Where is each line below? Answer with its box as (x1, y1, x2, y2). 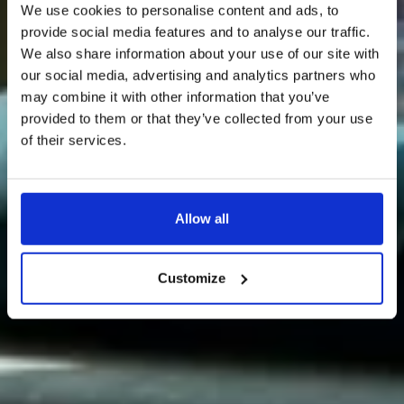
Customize (158, 270, 226, 286)
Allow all (175, 210, 229, 226)
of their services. (21, 132, 126, 148)
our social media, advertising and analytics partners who (21, 67, 375, 83)
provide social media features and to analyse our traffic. (21, 23, 371, 40)
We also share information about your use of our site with (21, 45, 380, 61)
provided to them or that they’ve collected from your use (21, 110, 372, 126)
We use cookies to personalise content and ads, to (21, 2, 339, 18)
